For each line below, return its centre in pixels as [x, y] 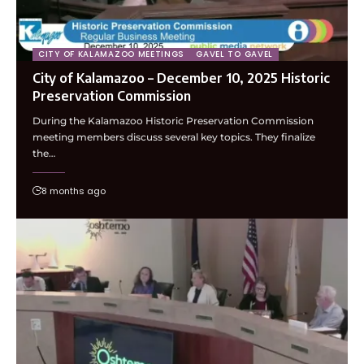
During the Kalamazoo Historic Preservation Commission [173, 121]
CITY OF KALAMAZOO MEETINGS [112, 54]
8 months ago [74, 191]
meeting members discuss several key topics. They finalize [174, 137]
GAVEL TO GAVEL [235, 54]
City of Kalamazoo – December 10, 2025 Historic [181, 78]
